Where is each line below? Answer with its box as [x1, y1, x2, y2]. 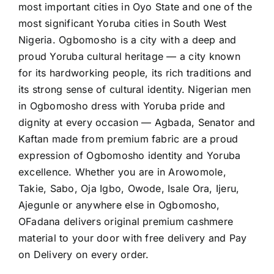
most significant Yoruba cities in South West [18, 17, 227, 30]
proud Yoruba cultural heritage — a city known [18, 50, 240, 63]
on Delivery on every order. [18, 248, 149, 261]
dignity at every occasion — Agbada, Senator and [18, 116, 256, 129]
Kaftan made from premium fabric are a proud [18, 133, 239, 146]
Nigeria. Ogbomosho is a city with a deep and [18, 34, 237, 46]
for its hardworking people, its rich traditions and [18, 67, 252, 80]
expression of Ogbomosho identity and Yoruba [18, 149, 241, 162]
